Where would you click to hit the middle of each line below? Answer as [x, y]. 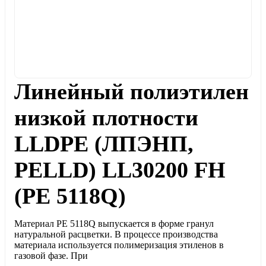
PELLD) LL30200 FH [120, 170]
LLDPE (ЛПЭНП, [104, 144]
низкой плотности [106, 118]
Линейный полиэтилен [132, 91]
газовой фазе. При [51, 256]
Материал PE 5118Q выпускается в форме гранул [114, 224]
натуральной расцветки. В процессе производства [116, 234]
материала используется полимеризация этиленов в [119, 245]
